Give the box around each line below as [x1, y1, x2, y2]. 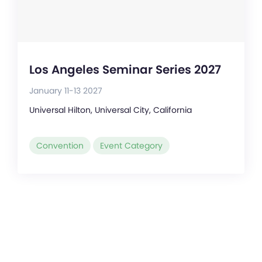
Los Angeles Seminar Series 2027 [29, 61, 221, 78]
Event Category [100, 140, 163, 152]
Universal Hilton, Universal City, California [29, 104, 192, 116]
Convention [36, 140, 84, 152]
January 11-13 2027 [29, 85, 102, 97]
